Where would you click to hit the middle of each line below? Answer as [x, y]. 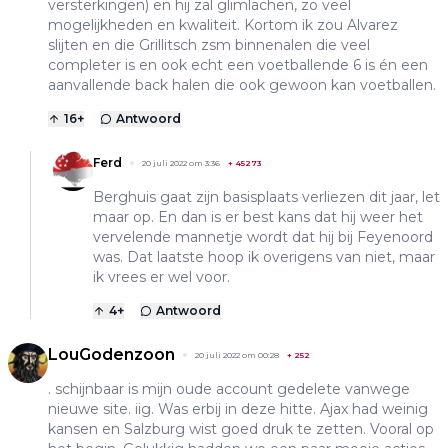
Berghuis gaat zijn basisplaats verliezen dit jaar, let [266, 197]
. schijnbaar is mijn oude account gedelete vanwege [229, 389]
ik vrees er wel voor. [161, 277]
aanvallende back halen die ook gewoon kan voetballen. [242, 85]
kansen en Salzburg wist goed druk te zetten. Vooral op [241, 429]
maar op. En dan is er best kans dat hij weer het [258, 217]
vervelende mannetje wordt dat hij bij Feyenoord [263, 237]
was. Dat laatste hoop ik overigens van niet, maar [264, 257]
